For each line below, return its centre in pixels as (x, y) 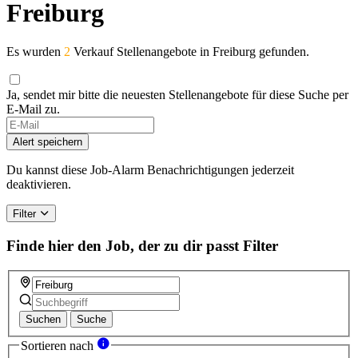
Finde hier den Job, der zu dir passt (123, 245)
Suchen (43, 320)
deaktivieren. (39, 185)
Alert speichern (48, 142)
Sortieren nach (59, 346)
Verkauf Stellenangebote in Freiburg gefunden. (190, 52)
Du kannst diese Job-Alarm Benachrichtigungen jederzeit (150, 170)
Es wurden (35, 52)
